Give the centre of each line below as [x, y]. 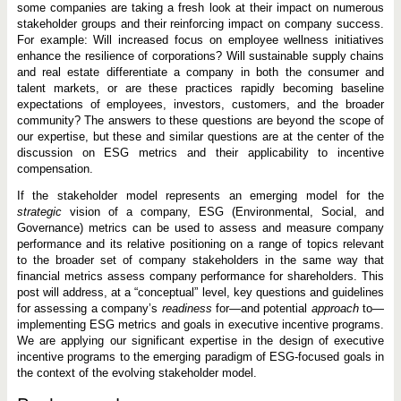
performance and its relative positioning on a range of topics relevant [200, 244]
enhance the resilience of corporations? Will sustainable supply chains [200, 56]
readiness [187, 308]
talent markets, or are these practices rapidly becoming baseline [200, 88]
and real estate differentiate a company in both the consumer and [200, 72]
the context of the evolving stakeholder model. [137, 373]
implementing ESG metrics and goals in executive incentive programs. [200, 324]
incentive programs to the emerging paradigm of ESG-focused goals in [200, 357]
